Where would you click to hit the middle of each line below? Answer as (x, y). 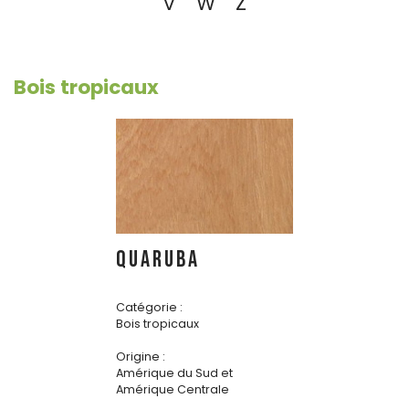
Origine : (141, 357)
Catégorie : (149, 308)
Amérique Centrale (173, 390)
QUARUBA (158, 260)
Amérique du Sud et (174, 373)
